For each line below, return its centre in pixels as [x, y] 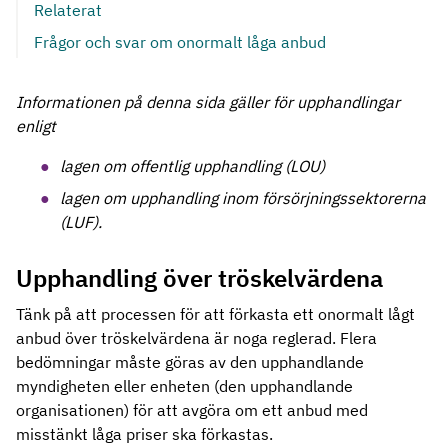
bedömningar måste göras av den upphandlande [190, 362]
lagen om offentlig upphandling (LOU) [194, 166]
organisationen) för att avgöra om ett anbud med [192, 410]
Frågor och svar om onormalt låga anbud [180, 42]
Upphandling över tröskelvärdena [199, 278]
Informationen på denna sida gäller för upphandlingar [208, 102]
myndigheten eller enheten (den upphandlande [184, 386]
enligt [38, 126]
